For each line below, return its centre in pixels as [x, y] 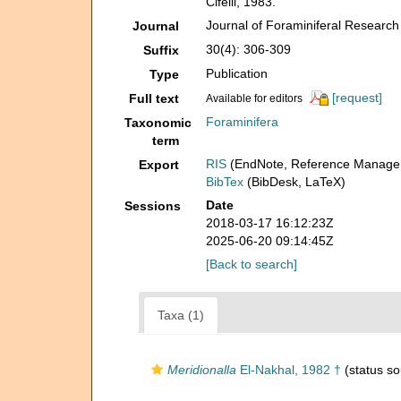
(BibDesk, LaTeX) [295, 182]
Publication [237, 73]
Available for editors [255, 98]
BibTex [225, 182]
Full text [154, 98]
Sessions [153, 206]
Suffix [162, 50]
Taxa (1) [181, 315]
